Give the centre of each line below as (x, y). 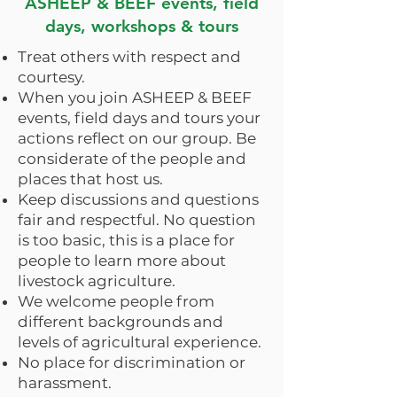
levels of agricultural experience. (140, 342)
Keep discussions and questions (138, 199)
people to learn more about (122, 261)
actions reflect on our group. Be (137, 138)
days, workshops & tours (142, 26)
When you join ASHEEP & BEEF (135, 97)
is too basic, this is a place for (126, 240)
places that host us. (90, 179)
